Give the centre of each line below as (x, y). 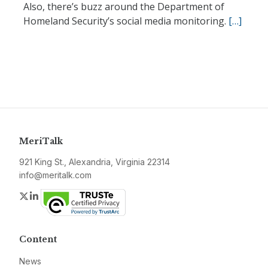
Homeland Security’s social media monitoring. (126, 21)
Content (38, 239)
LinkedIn (58, 196)
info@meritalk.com (55, 175)
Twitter (44, 196)
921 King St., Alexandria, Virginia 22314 (95, 162)
